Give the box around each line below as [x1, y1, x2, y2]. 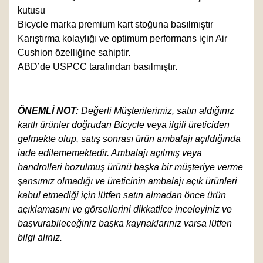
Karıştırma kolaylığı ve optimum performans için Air [18, 33, 227, 44]
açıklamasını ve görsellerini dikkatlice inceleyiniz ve [18, 204, 232, 214]
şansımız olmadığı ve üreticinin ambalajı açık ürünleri [18, 176, 237, 186]
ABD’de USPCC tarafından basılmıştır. [18, 62, 177, 72]
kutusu [18, 5, 45, 16]
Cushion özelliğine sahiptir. [18, 48, 130, 58]
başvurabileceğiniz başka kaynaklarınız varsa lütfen [18, 218, 232, 228]
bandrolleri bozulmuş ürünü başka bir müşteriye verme [18, 161, 243, 172]
